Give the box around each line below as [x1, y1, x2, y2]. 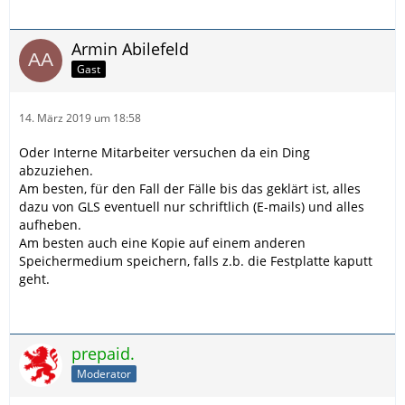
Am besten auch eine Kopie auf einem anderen [19, 233, 306, 251]
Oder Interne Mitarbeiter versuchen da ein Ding [19, 143, 310, 161]
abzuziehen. [19, 161, 93, 179]
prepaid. [71, 342, 135, 364]
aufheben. [19, 215, 81, 233]
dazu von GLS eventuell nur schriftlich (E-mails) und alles [19, 197, 364, 215]
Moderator [77, 366, 131, 382]
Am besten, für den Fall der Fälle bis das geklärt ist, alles [19, 179, 361, 197]
